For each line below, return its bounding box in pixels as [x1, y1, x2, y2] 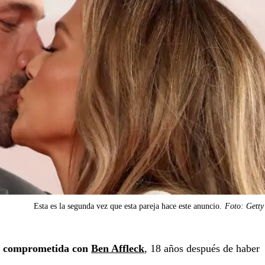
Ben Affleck [91, 243, 144, 255]
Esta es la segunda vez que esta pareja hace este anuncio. [34, 202, 222, 211]
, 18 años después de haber [144, 243, 260, 255]
